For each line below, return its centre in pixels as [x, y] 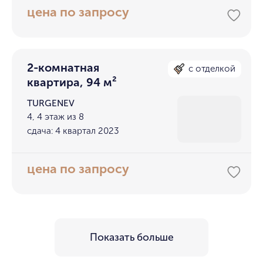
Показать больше [131, 238]
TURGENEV [51, 104]
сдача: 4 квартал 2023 [73, 131]
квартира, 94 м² [72, 83]
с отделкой [212, 69]
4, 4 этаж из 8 [56, 117]
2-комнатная [63, 68]
